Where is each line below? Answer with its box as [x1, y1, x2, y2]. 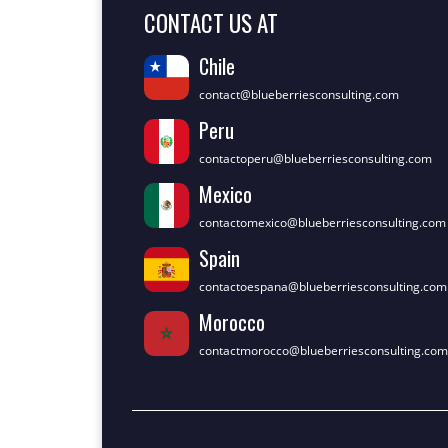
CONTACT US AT [144, 5, 278, 40]
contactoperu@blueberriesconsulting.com [199, 149, 432, 167]
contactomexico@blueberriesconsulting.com [199, 213, 446, 231]
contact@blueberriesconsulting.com [199, 85, 399, 103]
